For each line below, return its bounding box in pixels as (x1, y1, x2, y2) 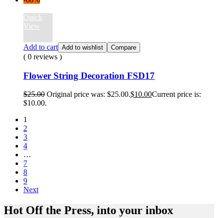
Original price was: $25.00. (47, 90, 130, 99)
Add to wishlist (62, 43, 103, 51)
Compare (111, 43, 136, 51)
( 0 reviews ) (23, 52, 62, 61)
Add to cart (23, 42, 58, 51)
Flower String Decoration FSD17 (23, 70, 155, 81)
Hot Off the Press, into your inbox (4, 204, 173, 217)
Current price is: (152, 90, 201, 99)
